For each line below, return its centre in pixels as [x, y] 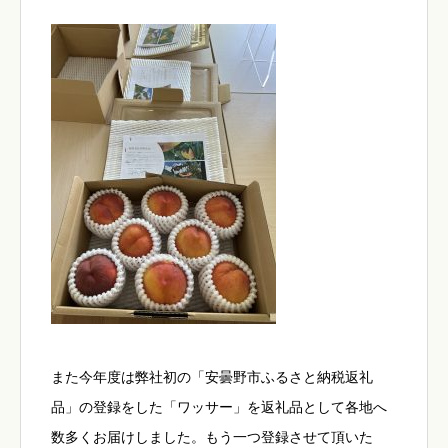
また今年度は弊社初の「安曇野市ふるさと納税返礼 [212, 377]
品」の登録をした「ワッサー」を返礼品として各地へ [219, 407]
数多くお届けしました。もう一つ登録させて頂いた [212, 437]
